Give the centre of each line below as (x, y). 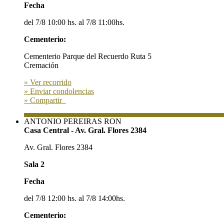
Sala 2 (34, 164)
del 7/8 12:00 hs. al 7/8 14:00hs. (74, 198)
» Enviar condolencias (59, 91)
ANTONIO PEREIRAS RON (73, 121)
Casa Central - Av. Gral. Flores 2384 (85, 130)
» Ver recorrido (48, 82)
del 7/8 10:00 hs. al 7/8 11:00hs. (74, 22)
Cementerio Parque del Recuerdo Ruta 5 (88, 56)
